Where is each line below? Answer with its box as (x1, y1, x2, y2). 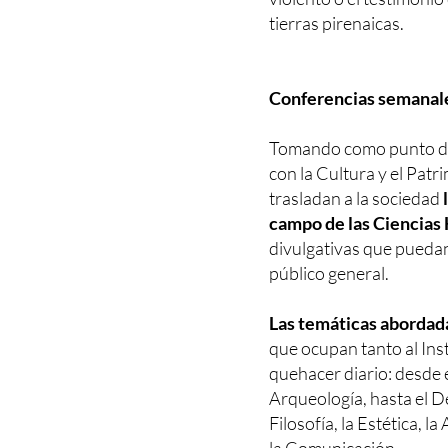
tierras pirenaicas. (269, 12, 405, 34)
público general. (269, 262, 390, 284)
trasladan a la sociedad (269, 187, 444, 209)
